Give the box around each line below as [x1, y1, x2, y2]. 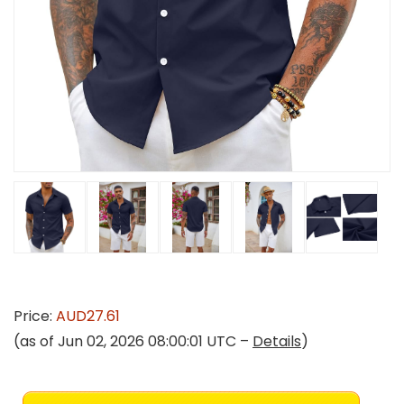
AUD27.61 [56, 306, 120, 326]
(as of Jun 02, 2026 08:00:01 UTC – [14, 331, 252, 352]
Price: [14, 306, 56, 326]
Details [252, 331, 301, 352]
